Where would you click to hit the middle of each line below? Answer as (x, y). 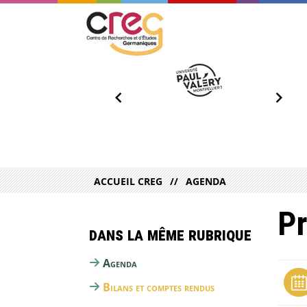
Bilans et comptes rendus (159, 287)
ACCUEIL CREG (128, 182)
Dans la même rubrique (170, 235)
